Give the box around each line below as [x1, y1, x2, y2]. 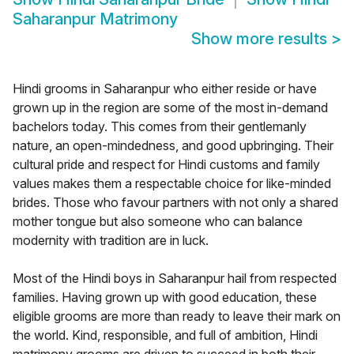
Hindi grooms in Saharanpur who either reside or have [13, 81, 317, 97]
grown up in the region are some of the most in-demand [13, 100, 328, 116]
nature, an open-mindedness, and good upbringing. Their [13, 137, 333, 154]
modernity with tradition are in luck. [13, 232, 209, 249]
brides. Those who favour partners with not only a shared [13, 194, 338, 211]
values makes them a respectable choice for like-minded [13, 175, 331, 192]
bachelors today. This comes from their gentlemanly [13, 119, 307, 135]
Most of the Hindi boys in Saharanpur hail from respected [13, 270, 337, 287]
